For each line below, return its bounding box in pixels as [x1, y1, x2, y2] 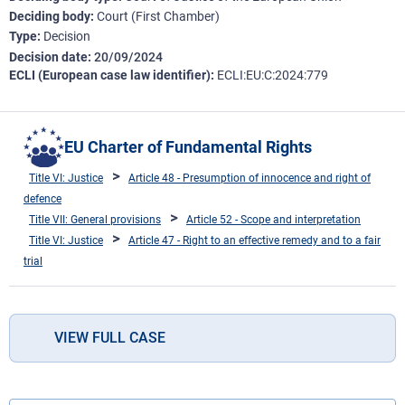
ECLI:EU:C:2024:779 [217, 68, 328, 82]
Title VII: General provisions [29, 212, 161, 226]
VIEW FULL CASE [54, 328, 165, 346]
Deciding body [9, 9, 90, 24]
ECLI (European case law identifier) [9, 68, 211, 82]
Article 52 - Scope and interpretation [186, 212, 361, 226]
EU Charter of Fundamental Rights [64, 137, 312, 156]
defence [24, 192, 61, 205]
